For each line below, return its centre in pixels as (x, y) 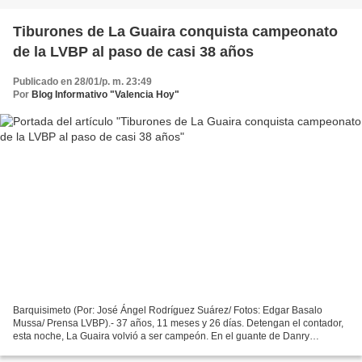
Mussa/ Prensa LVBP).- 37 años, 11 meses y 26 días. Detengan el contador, (178, 324)
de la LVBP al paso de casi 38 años (133, 51)
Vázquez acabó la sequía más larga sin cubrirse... (122, 349)
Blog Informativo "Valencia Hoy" (105, 94)
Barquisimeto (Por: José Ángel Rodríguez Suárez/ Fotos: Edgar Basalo (168, 311)
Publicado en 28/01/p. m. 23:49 (82, 81)
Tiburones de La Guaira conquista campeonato (175, 31)
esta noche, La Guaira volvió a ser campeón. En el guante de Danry (161, 337)
